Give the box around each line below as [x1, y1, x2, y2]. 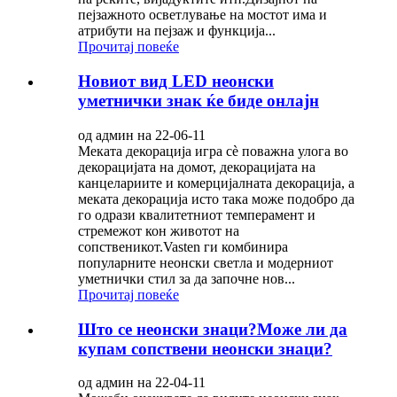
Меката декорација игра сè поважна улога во [78, 143, 348, 159]
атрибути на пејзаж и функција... [78, 23, 276, 39]
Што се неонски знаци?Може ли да [78, 319, 347, 339]
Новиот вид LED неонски [78, 72, 274, 91]
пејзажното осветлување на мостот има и [78, 7, 327, 23]
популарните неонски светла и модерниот [78, 254, 333, 270]
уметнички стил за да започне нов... [78, 270, 295, 286]
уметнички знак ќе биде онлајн [78, 91, 319, 111]
